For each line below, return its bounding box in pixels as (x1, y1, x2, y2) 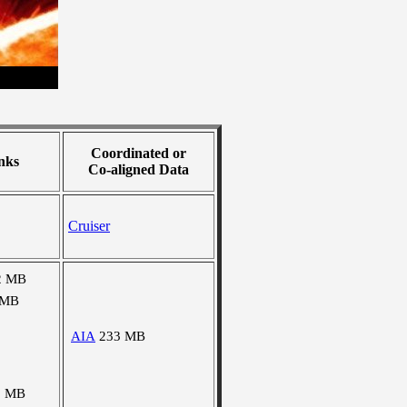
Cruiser (68, 218, 110, 233)
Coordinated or (91, 145, 186, 161)
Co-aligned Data (88, 162, 189, 177)
